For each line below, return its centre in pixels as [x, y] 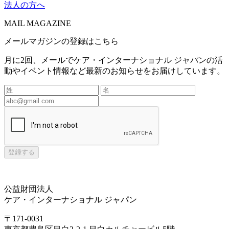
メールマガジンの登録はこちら [61, 41]
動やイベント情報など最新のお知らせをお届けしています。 [114, 71]
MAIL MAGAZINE [38, 23]
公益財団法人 [29, 189]
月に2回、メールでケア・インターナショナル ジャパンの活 [113, 60]
